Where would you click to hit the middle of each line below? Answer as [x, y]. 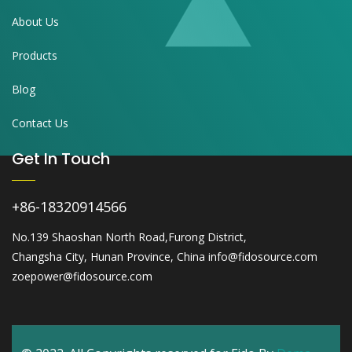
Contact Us [40, 123]
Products [35, 55]
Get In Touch [61, 158]
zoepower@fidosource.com [82, 276]
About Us [35, 21]
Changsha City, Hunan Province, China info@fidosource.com [165, 256]
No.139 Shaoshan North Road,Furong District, [129, 236]
